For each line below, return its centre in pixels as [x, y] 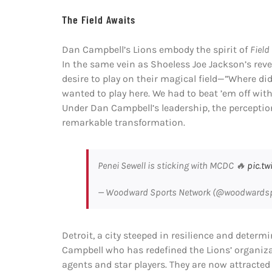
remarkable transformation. [123, 122]
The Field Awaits [98, 19]
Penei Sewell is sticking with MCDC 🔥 [172, 165]
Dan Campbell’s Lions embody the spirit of [156, 49]
